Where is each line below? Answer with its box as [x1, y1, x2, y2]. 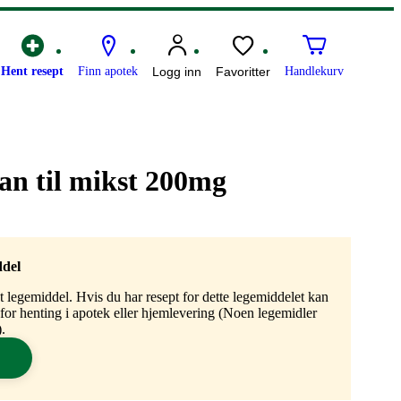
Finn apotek [78, 64, 138, 79]
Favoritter [216, 64, 270, 80]
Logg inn [152, 64, 201, 80]
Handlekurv [285, 64, 344, 79]
